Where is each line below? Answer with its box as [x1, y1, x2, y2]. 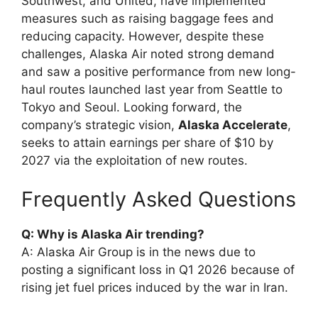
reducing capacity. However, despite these [21, 28, 264, 43]
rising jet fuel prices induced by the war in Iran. [21, 280, 288, 295]
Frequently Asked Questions [21, 187, 296, 212]
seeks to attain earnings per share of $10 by [21, 135, 273, 150]
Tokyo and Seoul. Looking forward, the [21, 99, 242, 114]
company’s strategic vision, [21, 117, 178, 132]
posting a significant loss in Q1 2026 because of [21, 263, 295, 277]
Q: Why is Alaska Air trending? [21, 227, 204, 241]
